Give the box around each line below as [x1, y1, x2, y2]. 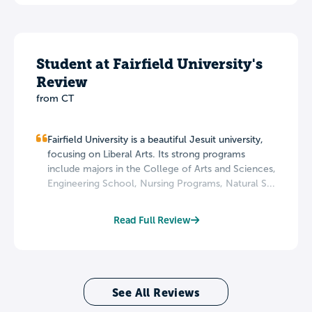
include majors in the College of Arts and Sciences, [47, 163, 276, 174]
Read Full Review [113, 214, 191, 226]
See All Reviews [112, 286, 200, 299]
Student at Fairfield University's [36, 55, 263, 72]
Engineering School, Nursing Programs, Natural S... [47, 178, 275, 189]
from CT [36, 93, 74, 104]
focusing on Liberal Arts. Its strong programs [47, 148, 245, 159]
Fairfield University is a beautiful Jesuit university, [47, 134, 263, 145]
